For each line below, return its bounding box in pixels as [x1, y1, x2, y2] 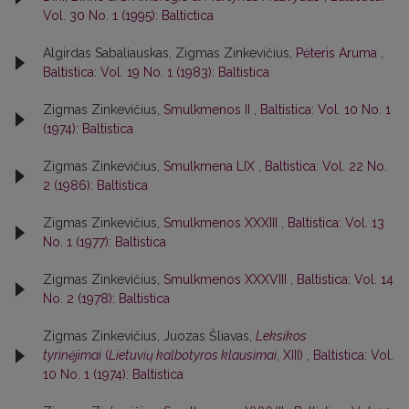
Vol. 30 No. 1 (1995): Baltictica [43, 8, 214, 24]
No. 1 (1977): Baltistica [43, 235, 166, 250]
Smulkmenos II [163, 102, 254, 118]
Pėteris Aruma [296, 46, 381, 61]
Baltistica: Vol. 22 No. [265, 159, 387, 174]
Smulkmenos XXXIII [163, 215, 281, 231]
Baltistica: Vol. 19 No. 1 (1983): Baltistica [43, 65, 269, 80]
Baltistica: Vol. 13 [288, 215, 384, 231]
